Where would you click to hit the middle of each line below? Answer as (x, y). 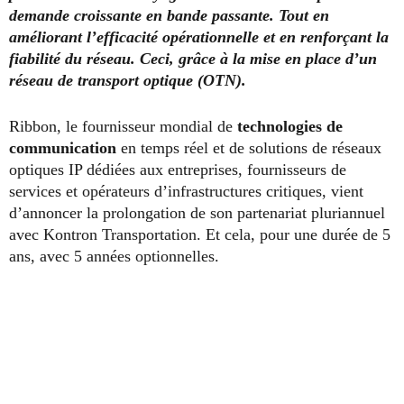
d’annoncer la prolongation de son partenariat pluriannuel (197, 212)
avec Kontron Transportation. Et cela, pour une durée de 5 (200, 234)
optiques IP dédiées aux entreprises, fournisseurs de (178, 169)
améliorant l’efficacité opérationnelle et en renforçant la (199, 37)
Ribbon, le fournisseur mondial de (123, 126)
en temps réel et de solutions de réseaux (249, 147)
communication (63, 147)
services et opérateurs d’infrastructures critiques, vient (186, 191)
